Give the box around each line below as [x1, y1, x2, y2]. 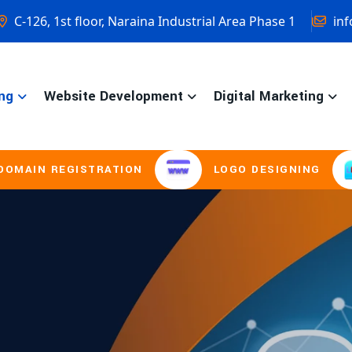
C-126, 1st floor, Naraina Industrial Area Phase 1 [11, 12, 295, 30]
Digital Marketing [214, 86, 324, 106]
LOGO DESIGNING [128, 162, 236, 178]
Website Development [44, 86, 183, 106]
